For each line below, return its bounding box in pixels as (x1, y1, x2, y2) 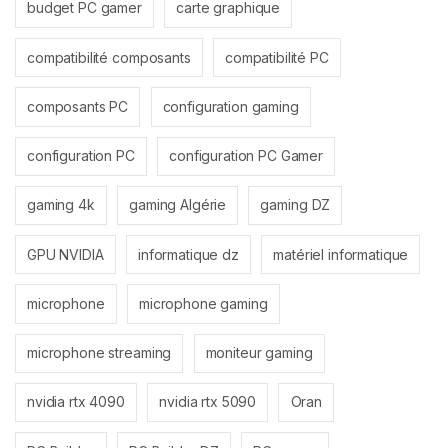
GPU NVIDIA (27, 245, 104, 263)
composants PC (27, 97, 129, 115)
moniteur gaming (205, 344, 313, 362)
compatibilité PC (225, 48, 329, 66)
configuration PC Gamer (169, 147, 324, 165)
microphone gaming (138, 294, 268, 312)
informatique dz (137, 245, 239, 263)
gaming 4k (27, 196, 95, 214)
